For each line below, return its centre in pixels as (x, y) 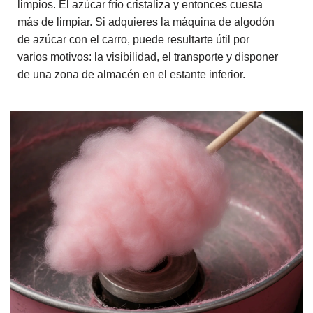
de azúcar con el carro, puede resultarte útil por (133, 39)
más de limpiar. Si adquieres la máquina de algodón (146, 22)
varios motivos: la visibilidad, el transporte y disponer (148, 57)
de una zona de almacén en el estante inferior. (131, 74)
